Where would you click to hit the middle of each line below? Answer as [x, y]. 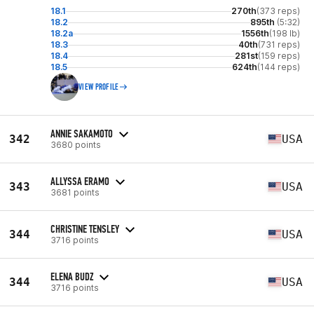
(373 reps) [278, 11]
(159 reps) [279, 56]
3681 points [75, 192]
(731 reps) [279, 45]
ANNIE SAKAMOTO [82, 133]
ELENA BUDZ [72, 276]
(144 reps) [279, 67]
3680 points [76, 144]
